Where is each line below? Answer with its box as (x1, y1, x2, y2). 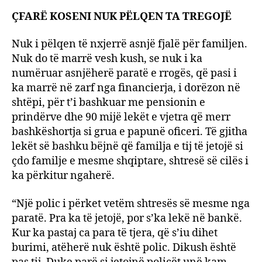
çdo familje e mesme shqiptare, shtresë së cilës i (12, 154, 249, 168)
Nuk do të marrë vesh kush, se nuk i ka (12, 52, 202, 65)
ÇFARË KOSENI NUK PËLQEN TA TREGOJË (12, 9, 232, 23)
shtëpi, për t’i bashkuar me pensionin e (12, 96, 205, 109)
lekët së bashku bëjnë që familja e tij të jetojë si (12, 140, 243, 153)
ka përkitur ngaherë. (12, 169, 115, 182)
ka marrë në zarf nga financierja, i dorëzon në (12, 81, 240, 95)
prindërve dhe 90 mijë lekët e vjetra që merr (12, 111, 230, 124)
